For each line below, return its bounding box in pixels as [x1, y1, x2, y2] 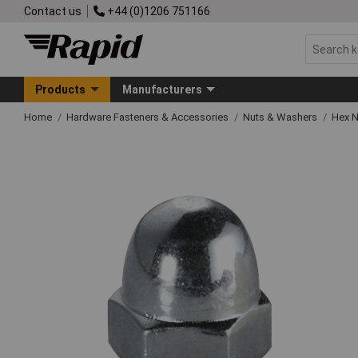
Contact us [24, 4, 82, 18]
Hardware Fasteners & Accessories [66, 110, 231, 123]
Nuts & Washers [243, 110, 320, 123]
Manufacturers [121, 82, 202, 96]
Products [35, 82, 86, 96]
